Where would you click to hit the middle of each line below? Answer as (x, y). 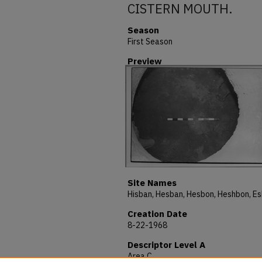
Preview (145, 61)
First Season (150, 42)
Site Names (152, 183)
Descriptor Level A (166, 245)
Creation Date (157, 214)
